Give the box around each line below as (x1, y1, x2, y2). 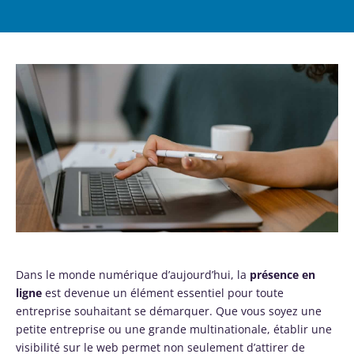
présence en (250, 266, 315, 282)
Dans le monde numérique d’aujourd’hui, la (16, 266, 250, 282)
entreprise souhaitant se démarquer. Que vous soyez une (16, 303, 322, 318)
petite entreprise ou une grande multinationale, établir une (16, 321, 332, 337)
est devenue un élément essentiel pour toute (42, 284, 284, 300)
